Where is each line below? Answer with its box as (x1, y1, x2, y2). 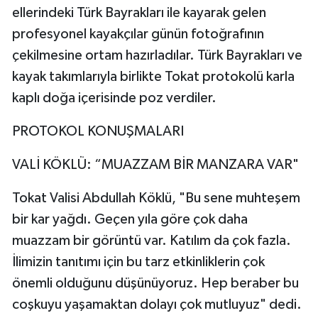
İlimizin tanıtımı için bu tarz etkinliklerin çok (12, 255, 265, 270)
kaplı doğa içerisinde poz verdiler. (12, 91, 216, 106)
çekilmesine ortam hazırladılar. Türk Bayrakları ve (12, 48, 302, 63)
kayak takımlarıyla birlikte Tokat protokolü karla (12, 70, 295, 84)
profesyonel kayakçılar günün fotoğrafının (12, 27, 264, 42)
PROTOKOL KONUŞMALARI (12, 124, 184, 139)
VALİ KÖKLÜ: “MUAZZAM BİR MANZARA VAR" (12, 158, 299, 172)
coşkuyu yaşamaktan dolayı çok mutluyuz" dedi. (12, 297, 302, 312)
